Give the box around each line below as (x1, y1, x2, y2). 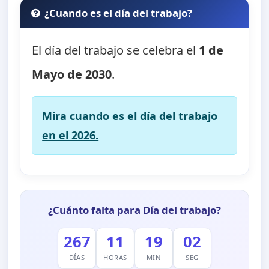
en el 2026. (42, 127, 99, 142)
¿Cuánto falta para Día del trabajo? (48, 203, 221, 217)
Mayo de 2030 (32, 65, 112, 82)
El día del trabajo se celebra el (32, 41, 199, 58)
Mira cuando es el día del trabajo (42, 108, 218, 123)
